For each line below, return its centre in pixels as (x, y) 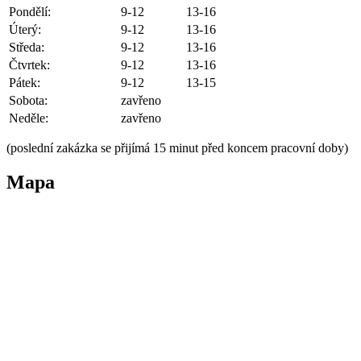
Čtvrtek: (29, 64)
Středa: (27, 47)
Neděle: (29, 118)
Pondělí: (30, 11)
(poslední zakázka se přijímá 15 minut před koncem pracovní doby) (177, 147)
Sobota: (28, 100)
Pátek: (25, 82)
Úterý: (25, 29)
